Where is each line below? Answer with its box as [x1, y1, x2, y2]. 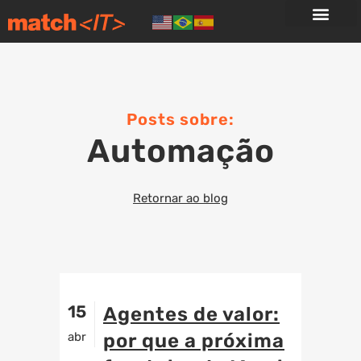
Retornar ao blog [133, 191, 228, 205]
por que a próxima [103, 330, 284, 352]
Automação [86, 132, 275, 170]
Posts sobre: [127, 110, 234, 129]
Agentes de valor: [103, 303, 280, 326]
